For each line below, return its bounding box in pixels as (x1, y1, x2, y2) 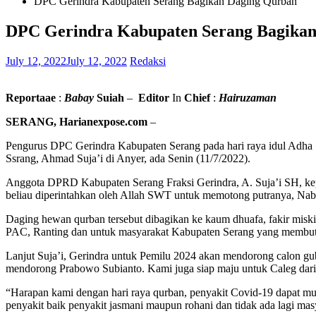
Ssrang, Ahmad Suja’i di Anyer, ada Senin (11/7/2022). (6, 152, 250, 164)
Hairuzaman (219, 91, 276, 104)
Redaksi (130, 54, 166, 67)
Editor (138, 91, 169, 104)
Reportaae (6, 91, 56, 104)
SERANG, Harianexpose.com (6, 115, 147, 128)
